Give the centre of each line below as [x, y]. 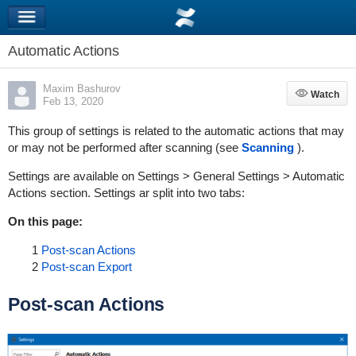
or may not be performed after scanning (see [124, 147]
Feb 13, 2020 [73, 101]
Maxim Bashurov [81, 89]
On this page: [45, 221]
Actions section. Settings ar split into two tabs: [126, 193]
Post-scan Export [86, 267]
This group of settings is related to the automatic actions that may [176, 131]
